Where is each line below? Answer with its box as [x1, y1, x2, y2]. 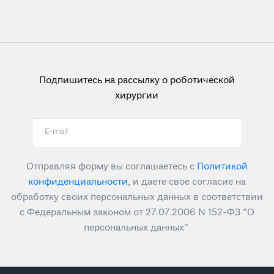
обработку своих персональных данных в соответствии [11, 191, 263, 204]
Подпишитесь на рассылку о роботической [39, 74, 235, 87]
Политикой [197, 160, 248, 173]
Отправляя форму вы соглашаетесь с [26, 160, 197, 173]
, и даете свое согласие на [128, 176, 246, 188]
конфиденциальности [28, 176, 128, 188]
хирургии [115, 89, 159, 102]
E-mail [44, 126, 68, 137]
